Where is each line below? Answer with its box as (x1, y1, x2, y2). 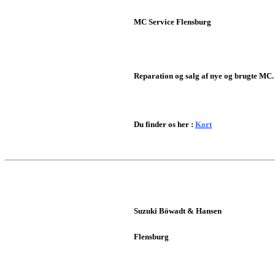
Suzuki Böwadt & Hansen (134, 206, 222, 216)
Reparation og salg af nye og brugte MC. (134, 71, 274, 81)
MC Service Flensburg (134, 17, 228, 27)
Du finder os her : (134, 120, 195, 130)
